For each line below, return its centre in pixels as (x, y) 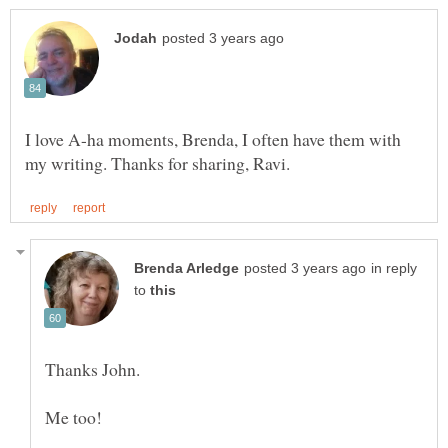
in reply (394, 269)
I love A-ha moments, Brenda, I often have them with (213, 138)
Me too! (73, 417)
